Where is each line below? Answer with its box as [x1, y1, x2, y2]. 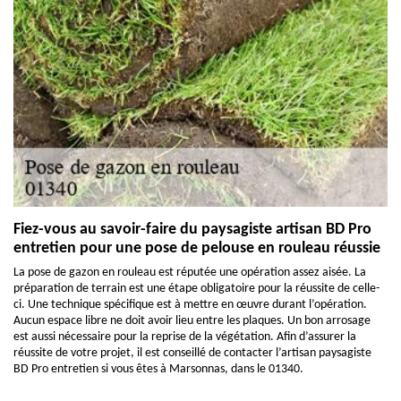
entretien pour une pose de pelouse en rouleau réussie [13, 240, 380, 257]
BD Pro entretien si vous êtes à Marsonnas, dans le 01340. [13, 363, 303, 376]
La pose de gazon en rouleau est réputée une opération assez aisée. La [13, 266, 366, 279]
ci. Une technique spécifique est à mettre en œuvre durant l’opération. [13, 298, 367, 311]
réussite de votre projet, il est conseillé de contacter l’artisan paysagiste [13, 346, 371, 360]
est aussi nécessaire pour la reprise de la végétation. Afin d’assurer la [13, 330, 356, 344]
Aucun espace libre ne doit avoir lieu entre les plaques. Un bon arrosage [13, 314, 371, 328]
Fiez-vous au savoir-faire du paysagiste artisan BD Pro [13, 221, 371, 238]
